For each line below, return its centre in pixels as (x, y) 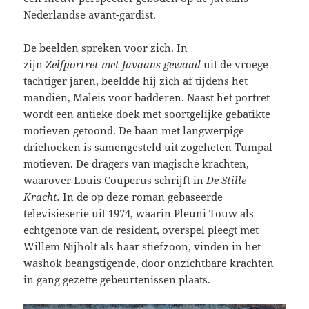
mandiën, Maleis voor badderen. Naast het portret (147, 98)
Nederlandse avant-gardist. (91, 15)
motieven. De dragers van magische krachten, (137, 164)
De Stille (227, 180)
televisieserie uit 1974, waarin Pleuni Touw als (139, 213)
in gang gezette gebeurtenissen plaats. (120, 280)
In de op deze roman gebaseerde (143, 197)
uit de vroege (235, 64)
